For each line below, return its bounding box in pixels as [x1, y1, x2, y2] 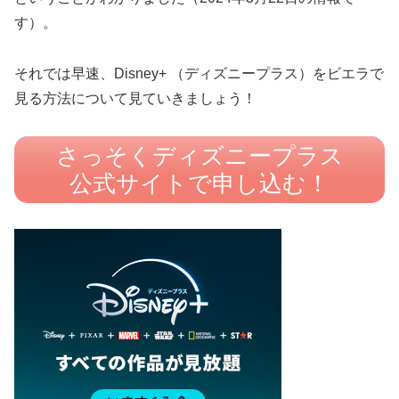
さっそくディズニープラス [55, 142, 344, 169]
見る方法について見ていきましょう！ [14, 90, 256, 106]
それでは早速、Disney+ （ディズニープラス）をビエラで [14, 65, 384, 81]
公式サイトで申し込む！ [69, 169, 330, 197]
